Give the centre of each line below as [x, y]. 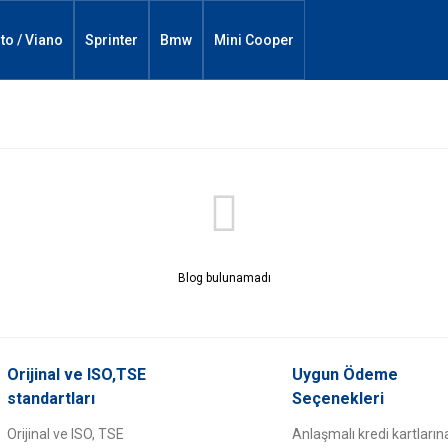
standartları [51, 398]
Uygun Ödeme [345, 374]
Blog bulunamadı [224, 278]
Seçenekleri [338, 398]
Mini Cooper [254, 39]
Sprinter [111, 39]
